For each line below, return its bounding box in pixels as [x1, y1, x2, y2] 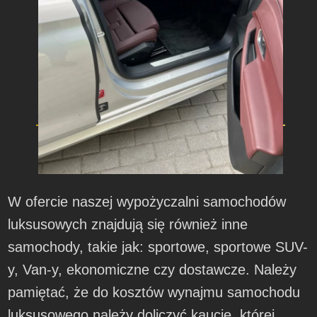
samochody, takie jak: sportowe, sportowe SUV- [8, 239, 309, 255]
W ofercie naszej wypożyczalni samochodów [8, 194, 287, 210]
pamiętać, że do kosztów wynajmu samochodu [8, 284, 301, 301]
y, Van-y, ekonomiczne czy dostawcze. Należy [8, 262, 297, 278]
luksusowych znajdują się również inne [8, 217, 248, 233]
